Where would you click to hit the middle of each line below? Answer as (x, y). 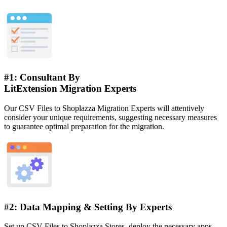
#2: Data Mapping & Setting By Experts (88, 207)
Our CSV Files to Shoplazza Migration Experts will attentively (104, 108)
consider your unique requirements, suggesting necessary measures (110, 118)
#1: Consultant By (42, 78)
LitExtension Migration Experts (70, 89)
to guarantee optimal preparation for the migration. (84, 127)
